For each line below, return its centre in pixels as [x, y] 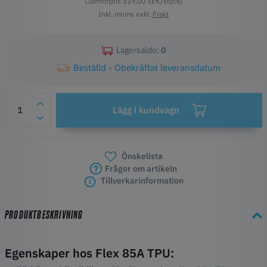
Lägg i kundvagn [146, 110]
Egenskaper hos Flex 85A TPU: [89, 253]
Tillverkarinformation [141, 181]
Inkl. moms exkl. [125, 14]
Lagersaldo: [139, 50]
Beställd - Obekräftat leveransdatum [147, 68]
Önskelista [141, 156]
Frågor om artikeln [141, 169]
